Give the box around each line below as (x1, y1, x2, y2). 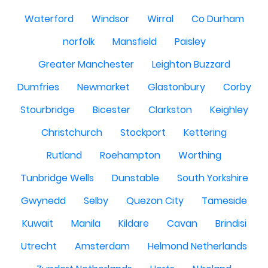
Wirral (147, 12, 173, 26)
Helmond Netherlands (148, 239, 247, 253)
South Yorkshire (176, 171, 248, 185)
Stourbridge (20, 103, 75, 117)
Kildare (118, 217, 149, 230)
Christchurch (41, 126, 102, 139)
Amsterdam (75, 239, 130, 253)
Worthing (178, 148, 221, 162)
